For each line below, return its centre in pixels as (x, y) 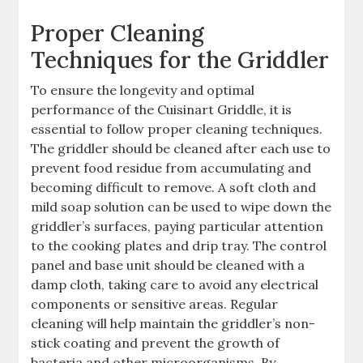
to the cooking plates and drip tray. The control (179, 246)
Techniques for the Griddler (180, 60)
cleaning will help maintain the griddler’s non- (173, 323)
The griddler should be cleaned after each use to (181, 148)
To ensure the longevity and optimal (143, 90)
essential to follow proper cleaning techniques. (177, 129)
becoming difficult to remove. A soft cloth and (174, 187)
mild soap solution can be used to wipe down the (181, 207)
